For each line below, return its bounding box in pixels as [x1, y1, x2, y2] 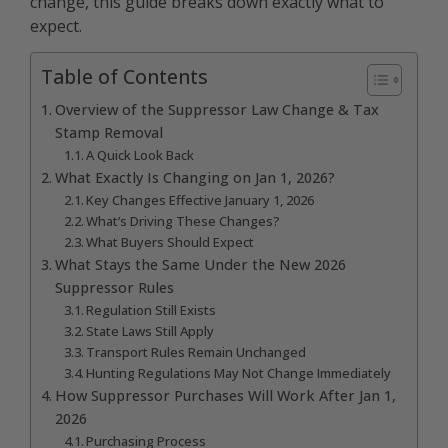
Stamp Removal [54, 122, 163, 142]
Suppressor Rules [54, 277, 174, 297]
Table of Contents [41, 63, 208, 91]
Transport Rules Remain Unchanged [86, 342, 307, 361]
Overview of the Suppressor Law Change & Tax [54, 99, 379, 119]
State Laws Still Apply [86, 321, 215, 340]
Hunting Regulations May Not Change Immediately [86, 363, 392, 382]
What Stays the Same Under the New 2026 [54, 254, 346, 274]
